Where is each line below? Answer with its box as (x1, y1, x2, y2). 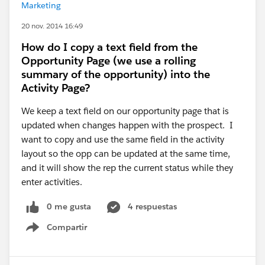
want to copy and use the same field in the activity (21, 134, 224, 145)
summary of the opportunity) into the (21, 67, 210, 81)
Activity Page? (21, 81, 90, 95)
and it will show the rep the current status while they (21, 162, 233, 173)
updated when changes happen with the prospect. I (21, 119, 232, 131)
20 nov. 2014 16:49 (21, 21, 83, 31)
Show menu (40, 228, 88, 239)
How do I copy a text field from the (21, 40, 198, 54)
